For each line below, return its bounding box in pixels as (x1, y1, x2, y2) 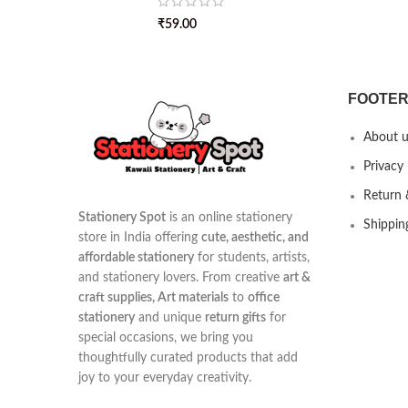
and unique (135, 311, 205, 324)
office (248, 291, 280, 304)
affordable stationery (78, 251, 194, 264)
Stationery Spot (78, 211, 166, 224)
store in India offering (78, 231, 201, 244)
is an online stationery (166, 211, 292, 224)
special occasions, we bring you (78, 331, 253, 344)
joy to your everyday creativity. (78, 372, 251, 384)
